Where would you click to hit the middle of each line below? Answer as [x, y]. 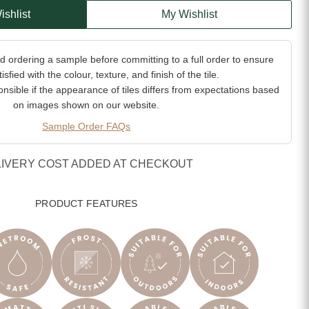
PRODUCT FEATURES [87, 204]
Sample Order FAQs [87, 127]
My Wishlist [189, 14]
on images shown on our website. [87, 105]
